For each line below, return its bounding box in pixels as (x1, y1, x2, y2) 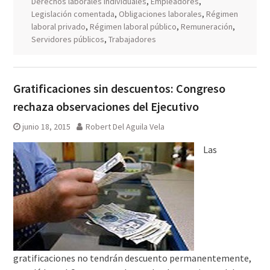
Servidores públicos (31, 34, 104, 45)
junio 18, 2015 (22, 121, 71, 132)
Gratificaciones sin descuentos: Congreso (13, 81, 225, 96)
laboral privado (31, 21, 86, 32)
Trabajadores (108, 34, 156, 45)
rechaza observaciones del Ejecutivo (13, 99, 199, 114)
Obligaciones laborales (118, 8, 202, 19)
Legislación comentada (31, 8, 115, 19)
